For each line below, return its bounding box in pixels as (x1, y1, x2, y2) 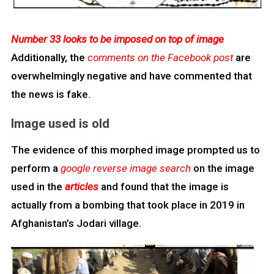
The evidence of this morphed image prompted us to (10, 144, 260, 157)
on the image (190, 162, 254, 175)
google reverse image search (60, 162, 191, 175)
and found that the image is (98, 180, 229, 193)
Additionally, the (10, 51, 87, 64)
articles (64, 180, 98, 193)
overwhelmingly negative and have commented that (10, 70, 252, 83)
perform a (10, 162, 61, 175)
